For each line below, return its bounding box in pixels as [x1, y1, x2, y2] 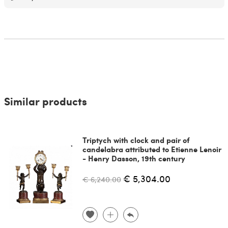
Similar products [4, 94, 87, 109]
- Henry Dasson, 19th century [82, 153, 185, 164]
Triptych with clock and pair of [82, 134, 190, 146]
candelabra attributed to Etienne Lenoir [82, 144, 221, 155]
